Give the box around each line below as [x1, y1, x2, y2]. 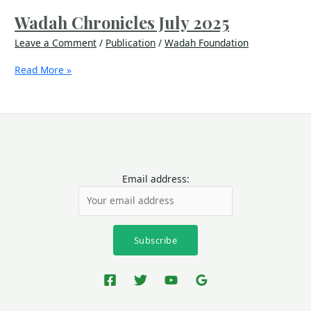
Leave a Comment [15, 35, 97, 49]
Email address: [121, 172, 190, 186]
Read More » [15, 63, 72, 77]
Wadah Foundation [165, 35, 249, 49]
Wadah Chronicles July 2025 [15, 11, 230, 34]
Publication [106, 35, 156, 49]
